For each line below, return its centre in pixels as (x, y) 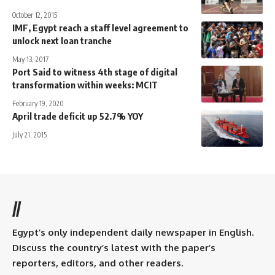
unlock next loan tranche (62, 41)
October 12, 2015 (35, 15)
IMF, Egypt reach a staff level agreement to (100, 28)
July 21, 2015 (29, 135)
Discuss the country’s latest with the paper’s (114, 248)
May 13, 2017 (30, 60)
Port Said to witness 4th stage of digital (95, 72)
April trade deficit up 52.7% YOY (78, 116)
